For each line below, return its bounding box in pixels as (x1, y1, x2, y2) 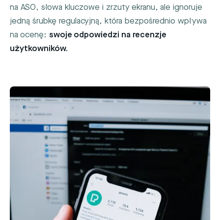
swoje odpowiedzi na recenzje (49, 30, 166, 40)
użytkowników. (10, 44, 68, 54)
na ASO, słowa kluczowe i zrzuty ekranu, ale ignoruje (10, 2, 202, 12)
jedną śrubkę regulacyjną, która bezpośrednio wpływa (10, 16, 207, 26)
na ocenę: (10, 30, 49, 40)
